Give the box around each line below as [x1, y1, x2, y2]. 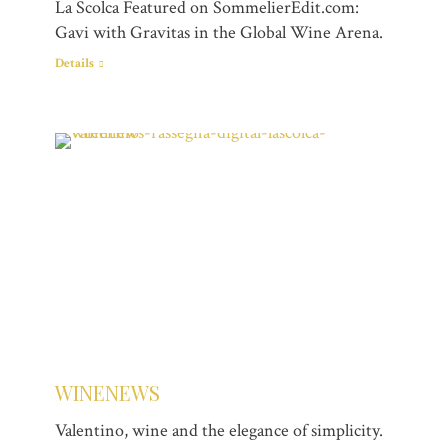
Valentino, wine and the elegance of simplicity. [55, 418, 383, 442]
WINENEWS [55, 378, 160, 406]
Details [55, 55, 94, 73]
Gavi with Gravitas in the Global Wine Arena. [55, 21, 383, 45]
